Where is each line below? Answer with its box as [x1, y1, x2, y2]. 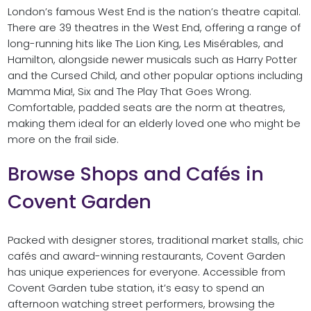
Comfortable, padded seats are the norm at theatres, [7, 100, 285, 115]
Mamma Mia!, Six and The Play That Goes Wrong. [7, 84, 251, 99]
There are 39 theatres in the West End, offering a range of [7, 20, 301, 35]
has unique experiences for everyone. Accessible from [7, 264, 285, 279]
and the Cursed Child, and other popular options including [7, 68, 303, 83]
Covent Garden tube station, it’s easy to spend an [7, 280, 264, 295]
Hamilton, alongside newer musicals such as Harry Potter [7, 52, 297, 67]
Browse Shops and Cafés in [7, 160, 264, 187]
